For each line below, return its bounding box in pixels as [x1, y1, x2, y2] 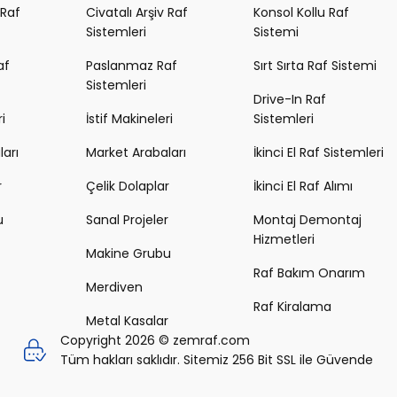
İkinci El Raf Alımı [253, 177, 353, 195]
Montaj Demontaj [253, 211, 362, 229]
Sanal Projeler [86, 211, 168, 229]
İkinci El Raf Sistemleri [253, 144, 384, 161]
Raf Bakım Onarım [253, 264, 365, 282]
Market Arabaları [86, 144, 186, 161]
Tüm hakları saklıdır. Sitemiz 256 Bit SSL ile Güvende [60, 351, 373, 369]
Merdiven [86, 278, 143, 296]
